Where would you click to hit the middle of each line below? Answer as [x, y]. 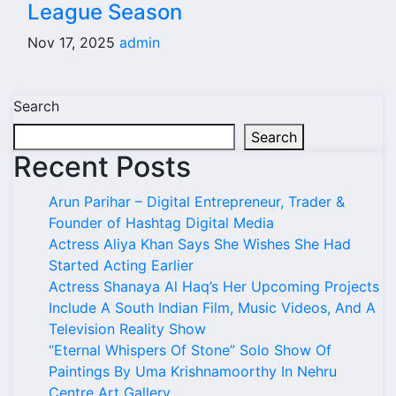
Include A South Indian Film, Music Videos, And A [212, 308]
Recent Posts [102, 167]
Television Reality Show [127, 329]
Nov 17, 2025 [73, 42]
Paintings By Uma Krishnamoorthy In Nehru [193, 371]
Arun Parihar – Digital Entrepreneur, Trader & [197, 202]
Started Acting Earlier [121, 265]
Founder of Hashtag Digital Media [161, 223]
